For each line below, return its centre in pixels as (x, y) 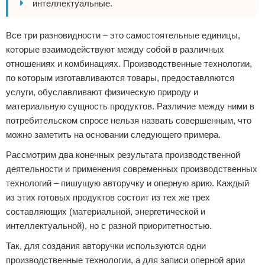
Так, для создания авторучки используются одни (106, 246)
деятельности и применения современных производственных (132, 169)
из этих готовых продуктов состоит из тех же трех (108, 197)
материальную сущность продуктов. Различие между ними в (130, 106)
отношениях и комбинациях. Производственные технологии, (129, 64)
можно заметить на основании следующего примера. (113, 135)
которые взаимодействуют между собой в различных (115, 49)
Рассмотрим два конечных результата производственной (123, 155)
